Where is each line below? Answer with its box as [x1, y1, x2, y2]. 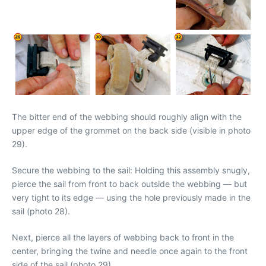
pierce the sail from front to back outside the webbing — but [12, 179, 247, 189]
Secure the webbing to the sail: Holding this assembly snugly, [12, 165, 250, 175]
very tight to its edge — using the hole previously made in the [12, 192, 251, 202]
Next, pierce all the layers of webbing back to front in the [12, 232, 234, 242]
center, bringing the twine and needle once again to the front [12, 246, 248, 256]
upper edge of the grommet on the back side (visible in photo [12, 125, 251, 135]
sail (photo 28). [12, 206, 70, 216]
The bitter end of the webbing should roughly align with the [12, 112, 242, 122]
